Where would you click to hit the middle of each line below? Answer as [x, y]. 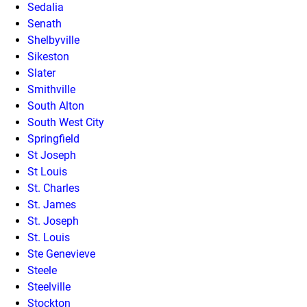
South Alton [56, 106]
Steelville [49, 286]
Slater [41, 73]
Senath [45, 23]
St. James [52, 204]
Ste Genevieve [61, 254]
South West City [66, 122]
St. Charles [53, 188]
